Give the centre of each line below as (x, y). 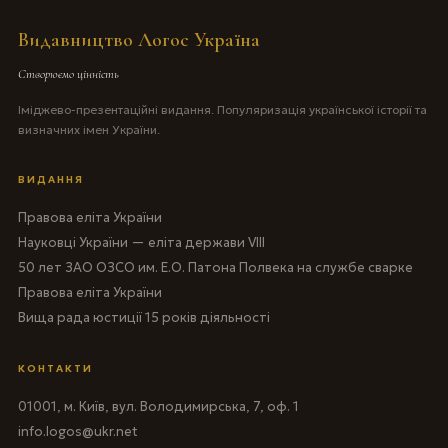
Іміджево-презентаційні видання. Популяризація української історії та (222, 109)
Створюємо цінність (68, 73)
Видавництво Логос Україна (138, 39)
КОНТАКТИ (55, 368)
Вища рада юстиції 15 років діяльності (143, 317)
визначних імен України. (88, 129)
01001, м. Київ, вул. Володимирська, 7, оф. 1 (158, 406)
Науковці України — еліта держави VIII (141, 242)
